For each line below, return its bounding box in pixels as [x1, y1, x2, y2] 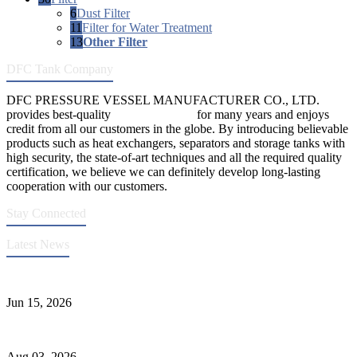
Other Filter [83, 34, 147, 49]
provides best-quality [6, 107, 114, 121]
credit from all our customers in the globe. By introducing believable [6, 121, 348, 135]
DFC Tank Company [6, 61, 113, 76]
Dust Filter [76, 6, 130, 20]
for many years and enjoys [194, 107, 329, 121]
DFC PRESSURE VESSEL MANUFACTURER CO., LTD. [6, 92, 320, 107]
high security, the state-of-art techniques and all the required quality [6, 150, 342, 164]
